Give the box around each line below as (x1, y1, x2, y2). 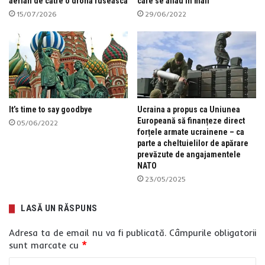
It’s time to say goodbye (9, 105, 92, 115)
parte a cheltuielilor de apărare (137, 138, 248, 148)
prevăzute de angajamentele (137, 150, 241, 160)
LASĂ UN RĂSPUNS (21, 203, 98, 214)
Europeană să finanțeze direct (137, 116, 245, 126)
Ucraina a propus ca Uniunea (137, 105, 240, 115)
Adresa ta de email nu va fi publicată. (9, 227, 166, 239)
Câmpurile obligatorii (169, 227, 256, 239)
